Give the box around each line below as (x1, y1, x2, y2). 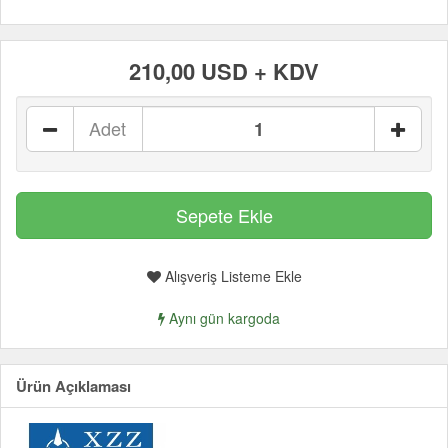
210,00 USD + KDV (129, 55, 319, 87)
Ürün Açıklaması (16, 375, 131, 397)
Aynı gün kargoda (165, 308, 280, 328)
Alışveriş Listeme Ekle (160, 266, 302, 286)
